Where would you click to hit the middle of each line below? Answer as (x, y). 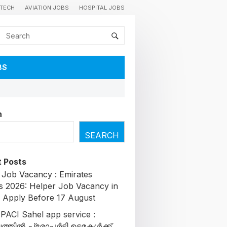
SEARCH (102, 135)
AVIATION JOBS (47, 8)
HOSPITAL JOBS (102, 8)
